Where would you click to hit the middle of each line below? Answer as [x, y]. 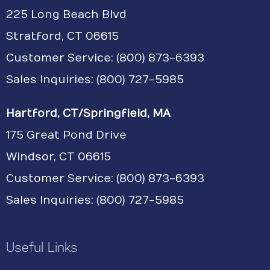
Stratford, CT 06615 [62, 36]
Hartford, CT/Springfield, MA [88, 114]
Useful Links [42, 247]
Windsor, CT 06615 [58, 157]
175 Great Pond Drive [66, 135]
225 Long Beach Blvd [66, 15]
